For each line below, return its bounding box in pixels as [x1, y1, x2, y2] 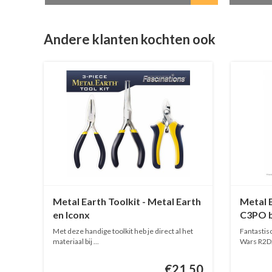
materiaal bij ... [53, 236, 99, 246]
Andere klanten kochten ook [44, 31, 216, 48]
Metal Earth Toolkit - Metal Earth [53, 195, 201, 207]
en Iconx [53, 208, 90, 220]
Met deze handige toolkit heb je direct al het [53, 226, 193, 236]
